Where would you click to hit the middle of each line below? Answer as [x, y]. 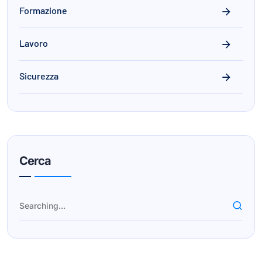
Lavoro [34, 43]
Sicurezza [39, 75]
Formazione [43, 10]
